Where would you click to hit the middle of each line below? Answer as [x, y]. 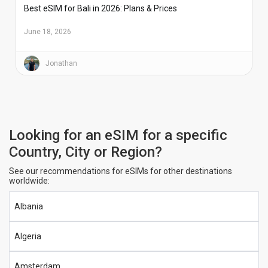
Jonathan [61, 63]
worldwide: [29, 180]
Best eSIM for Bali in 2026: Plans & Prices [100, 9]
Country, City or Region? [86, 152]
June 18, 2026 [48, 32]
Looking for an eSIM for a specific [118, 135]
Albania [29, 206]
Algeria [28, 236]
